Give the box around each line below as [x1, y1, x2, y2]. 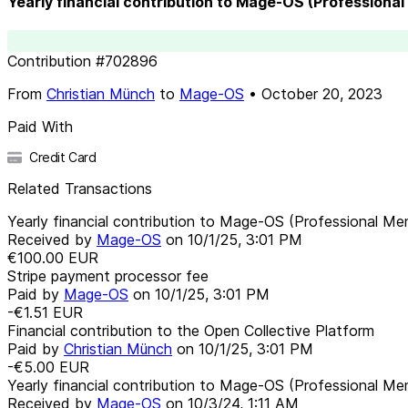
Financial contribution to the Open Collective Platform [7, 321, 374, 340]
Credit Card [29, 148, 97, 165]
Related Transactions [7, 178, 152, 198]
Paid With [7, 117, 73, 136]
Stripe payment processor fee [7, 266, 209, 285]
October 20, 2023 [261, 84, 382, 103]
